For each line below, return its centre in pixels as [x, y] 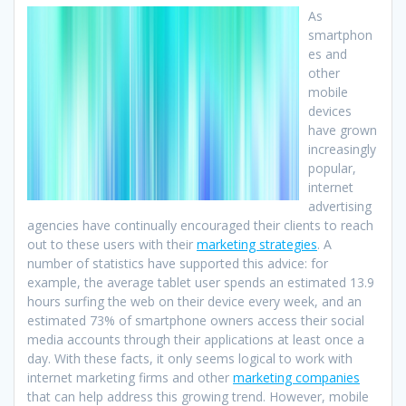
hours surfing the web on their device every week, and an [194, 302]
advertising [340, 207]
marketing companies [296, 378]
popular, [332, 169]
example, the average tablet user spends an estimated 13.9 [201, 283]
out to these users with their [112, 245]
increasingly [342, 150]
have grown [343, 130]
